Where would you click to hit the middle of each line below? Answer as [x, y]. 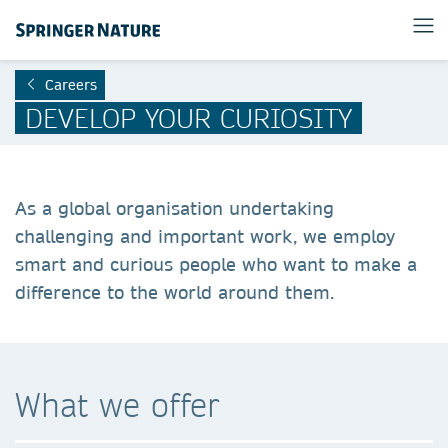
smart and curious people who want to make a [216, 264]
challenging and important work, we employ [205, 236]
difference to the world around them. [174, 292]
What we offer [117, 404]
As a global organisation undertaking [174, 208]
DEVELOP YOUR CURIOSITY [188, 117]
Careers [71, 85]
